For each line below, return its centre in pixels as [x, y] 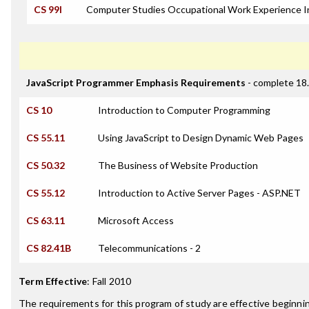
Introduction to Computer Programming [184, 110]
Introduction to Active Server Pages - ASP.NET [199, 193]
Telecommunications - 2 [149, 248]
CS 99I [48, 9]
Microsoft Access [136, 220]
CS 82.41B [49, 248]
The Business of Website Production [178, 165]
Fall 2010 [112, 281]
